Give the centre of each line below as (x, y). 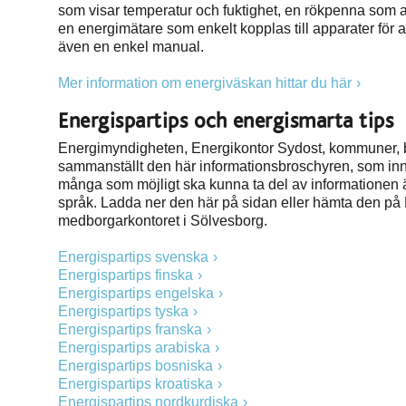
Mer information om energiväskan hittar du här (205, 83)
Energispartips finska (126, 275)
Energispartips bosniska (135, 366)
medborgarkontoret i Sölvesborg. (163, 221)
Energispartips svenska (133, 257)
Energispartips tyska (123, 311)
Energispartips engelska (136, 293)
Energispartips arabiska (134, 348)
